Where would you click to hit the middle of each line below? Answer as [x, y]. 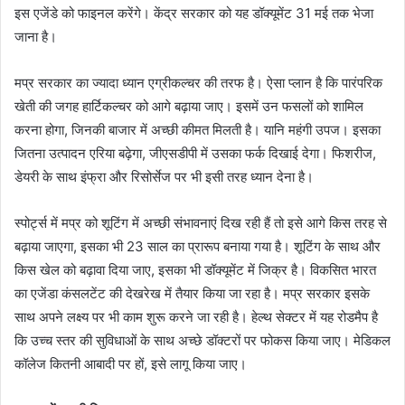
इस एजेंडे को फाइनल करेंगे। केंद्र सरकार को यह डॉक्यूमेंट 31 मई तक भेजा [194, 13]
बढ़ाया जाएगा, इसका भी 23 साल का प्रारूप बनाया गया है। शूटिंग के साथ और [198, 246]
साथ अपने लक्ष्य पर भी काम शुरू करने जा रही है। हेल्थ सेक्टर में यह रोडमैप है [196, 316]
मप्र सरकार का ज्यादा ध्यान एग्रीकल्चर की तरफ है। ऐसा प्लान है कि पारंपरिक [198, 82]
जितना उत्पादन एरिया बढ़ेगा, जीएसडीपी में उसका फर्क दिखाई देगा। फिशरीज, [195, 153]
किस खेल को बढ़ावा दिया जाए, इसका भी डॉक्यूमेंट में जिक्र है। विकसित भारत [195, 269]
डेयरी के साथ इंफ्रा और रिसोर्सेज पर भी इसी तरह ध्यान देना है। [164, 176]
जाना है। [36, 36]
